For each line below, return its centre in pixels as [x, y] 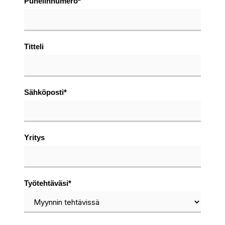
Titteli [34, 46]
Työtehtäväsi [46, 183]
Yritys [34, 138]
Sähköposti [44, 92]
